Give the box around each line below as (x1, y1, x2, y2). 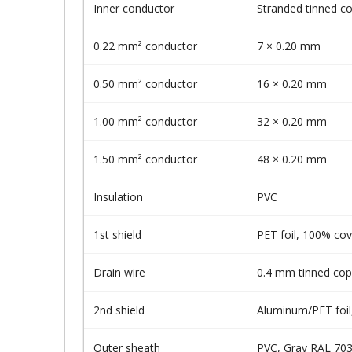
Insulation (93, 189, 143, 204)
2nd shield (93, 302, 145, 317)
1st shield (93, 227, 141, 242)
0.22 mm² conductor (93, 38, 197, 53)
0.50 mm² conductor (93, 76, 197, 91)
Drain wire (93, 265, 145, 280)
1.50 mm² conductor (93, 152, 197, 167)
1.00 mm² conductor (93, 114, 197, 129)
